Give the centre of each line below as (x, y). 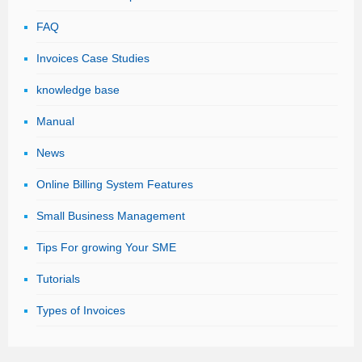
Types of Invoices (81, 310)
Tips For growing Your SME (106, 247)
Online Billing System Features (115, 184)
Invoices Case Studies (93, 58)
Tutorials (58, 279)
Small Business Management (111, 216)
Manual (55, 121)
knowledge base (78, 90)
